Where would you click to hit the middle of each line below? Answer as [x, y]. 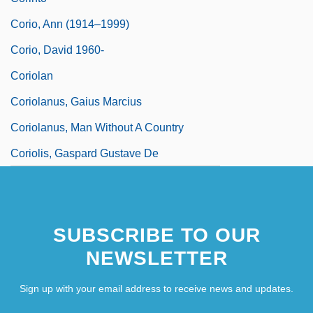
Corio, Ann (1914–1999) [70, 24]
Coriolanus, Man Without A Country [97, 127]
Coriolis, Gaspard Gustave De [85, 153]
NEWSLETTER [156, 258]
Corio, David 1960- [57, 50]
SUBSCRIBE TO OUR [156, 235]
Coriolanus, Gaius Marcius [76, 101]
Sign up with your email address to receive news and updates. [156, 288]
